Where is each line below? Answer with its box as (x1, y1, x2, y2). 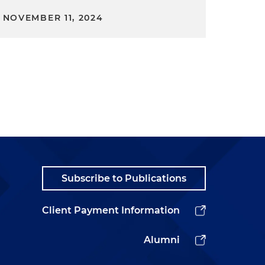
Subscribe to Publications (62, 173, 186, 185)
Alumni (144, 234, 180, 246)
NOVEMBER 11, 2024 (2, 12, 104, 24)
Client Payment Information (42, 205, 180, 216)
